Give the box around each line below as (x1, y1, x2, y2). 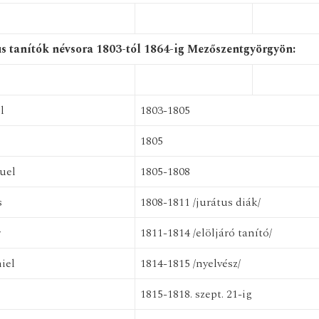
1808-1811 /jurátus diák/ (140, 194, 261, 211)
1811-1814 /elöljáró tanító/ (140, 224, 272, 241)
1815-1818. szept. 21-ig (140, 286, 252, 303)
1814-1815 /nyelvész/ (140, 255, 241, 272)
